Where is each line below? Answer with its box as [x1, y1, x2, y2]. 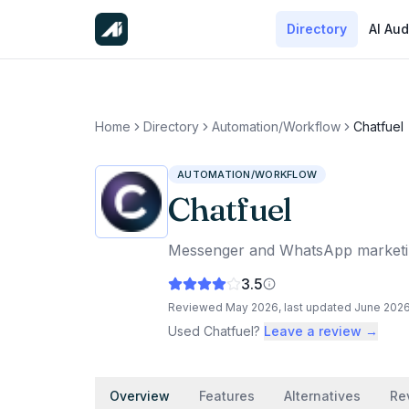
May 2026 [225, 300, 278, 314]
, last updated [278, 300, 354, 314]
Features [199, 388, 255, 404]
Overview [110, 388, 170, 404]
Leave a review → [264, 323, 378, 339]
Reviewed [168, 300, 225, 314]
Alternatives [284, 388, 361, 404]
